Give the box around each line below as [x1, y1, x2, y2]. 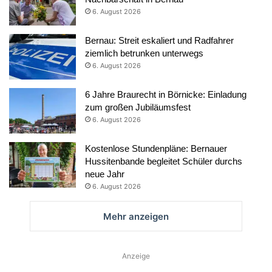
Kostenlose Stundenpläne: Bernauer [85, 143, 227, 154]
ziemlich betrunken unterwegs [85, 47, 203, 58]
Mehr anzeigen [103, 210, 169, 222]
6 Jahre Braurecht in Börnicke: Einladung [85, 89, 246, 100]
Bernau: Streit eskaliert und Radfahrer [85, 35, 234, 46]
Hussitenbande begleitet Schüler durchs [85, 155, 242, 166]
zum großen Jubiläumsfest [85, 101, 191, 112]
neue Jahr [85, 168, 124, 179]
